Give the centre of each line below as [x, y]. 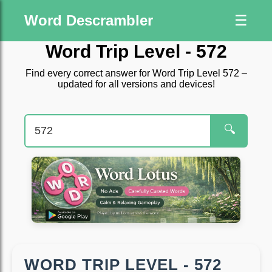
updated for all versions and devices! [136, 84]
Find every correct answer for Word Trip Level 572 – [136, 73]
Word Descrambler [89, 20]
